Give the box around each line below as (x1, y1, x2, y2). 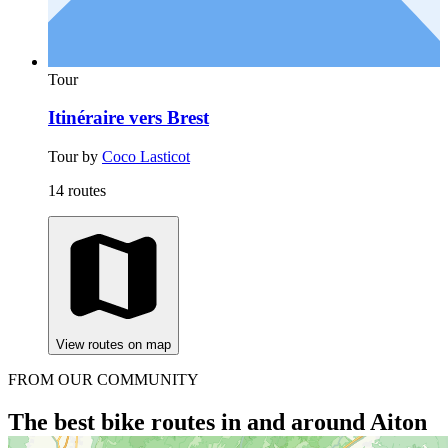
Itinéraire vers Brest (48, 107, 209, 129)
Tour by (48, 148, 102, 166)
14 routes (48, 182, 106, 200)
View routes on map (56, 337, 171, 353)
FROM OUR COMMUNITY (8, 371, 199, 389)
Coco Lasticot (102, 148, 190, 166)
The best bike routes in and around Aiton (8, 408, 427, 435)
